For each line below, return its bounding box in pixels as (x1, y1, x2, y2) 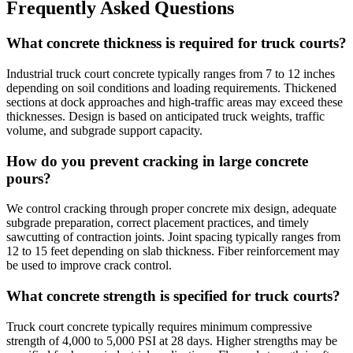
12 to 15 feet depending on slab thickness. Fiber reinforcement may (6, 244, 340, 258)
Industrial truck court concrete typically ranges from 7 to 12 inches (6, 66, 335, 80)
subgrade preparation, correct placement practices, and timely (6, 216, 309, 230)
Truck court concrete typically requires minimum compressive (6, 319, 312, 333)
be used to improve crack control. (6, 258, 172, 273)
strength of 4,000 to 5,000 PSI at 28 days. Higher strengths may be (6, 333, 337, 347)
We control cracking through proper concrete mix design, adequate (6, 202, 336, 216)
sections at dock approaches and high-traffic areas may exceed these (6, 95, 343, 109)
